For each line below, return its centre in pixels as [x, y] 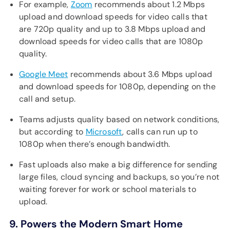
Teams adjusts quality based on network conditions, [119, 119]
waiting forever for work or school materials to [108, 189]
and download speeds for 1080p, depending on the [117, 87]
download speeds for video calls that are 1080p [111, 41]
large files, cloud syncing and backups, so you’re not [119, 177]
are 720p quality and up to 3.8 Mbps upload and [112, 29]
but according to [52, 132]
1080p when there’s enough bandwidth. [95, 144]
